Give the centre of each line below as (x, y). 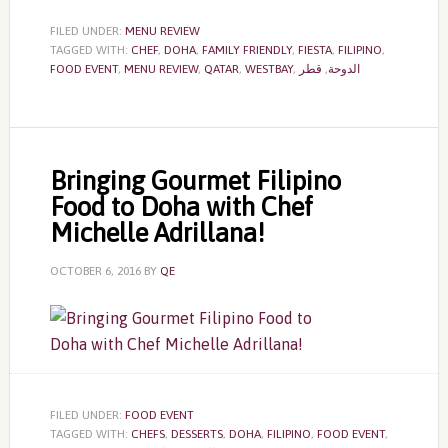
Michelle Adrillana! (157, 233)
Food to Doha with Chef (181, 207)
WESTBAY (268, 69)
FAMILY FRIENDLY (246, 50)
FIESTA (314, 50)
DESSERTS (196, 434)
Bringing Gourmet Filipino (195, 181)
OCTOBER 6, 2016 (95, 271)
